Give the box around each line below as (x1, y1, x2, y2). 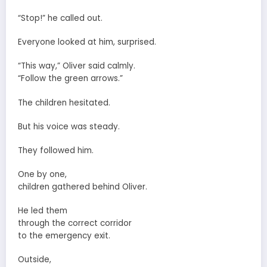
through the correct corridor (18, 218, 132, 229)
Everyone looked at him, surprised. (18, 36, 156, 48)
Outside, (18, 254, 51, 266)
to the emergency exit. (18, 230, 110, 242)
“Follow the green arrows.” (18, 73, 123, 85)
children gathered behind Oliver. (18, 181, 147, 193)
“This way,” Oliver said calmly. (18, 60, 135, 72)
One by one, (18, 169, 67, 181)
